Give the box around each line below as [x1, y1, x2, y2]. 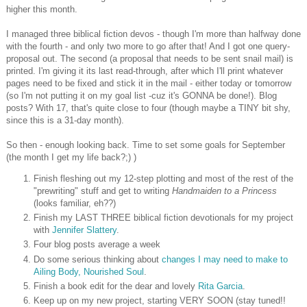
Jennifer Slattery [52, 225, 116, 236]
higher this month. [6, 3, 77, 14]
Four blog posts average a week [34, 239, 160, 250]
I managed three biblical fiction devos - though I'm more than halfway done [6, 28, 301, 39]
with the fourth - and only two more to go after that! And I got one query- [6, 40, 290, 51]
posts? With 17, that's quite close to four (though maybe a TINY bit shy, [6, 102, 291, 113]
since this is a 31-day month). [6, 114, 124, 125]
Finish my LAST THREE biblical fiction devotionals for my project [34, 212, 293, 223]
